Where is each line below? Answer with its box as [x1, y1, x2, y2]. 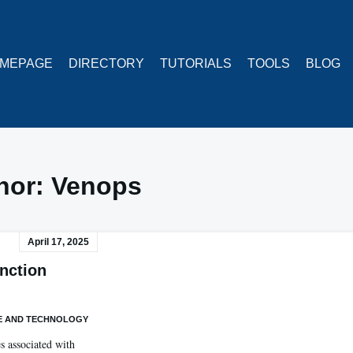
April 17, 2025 [28, 236, 89, 247]
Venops [50, 172, 142, 200]
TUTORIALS [160, 56, 232, 70]
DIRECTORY [69, 56, 144, 70]
